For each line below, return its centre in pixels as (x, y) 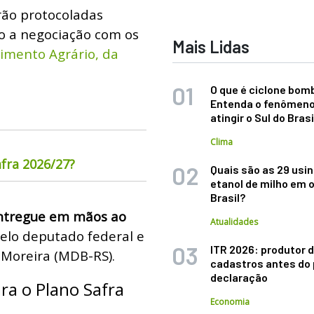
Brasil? (228, 197)
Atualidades (234, 222)
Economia (230, 302)
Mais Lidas (211, 47)
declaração (239, 277)
